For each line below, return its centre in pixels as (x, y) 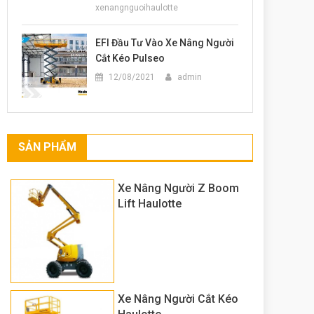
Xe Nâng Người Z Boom (178, 189)
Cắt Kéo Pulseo (130, 58)
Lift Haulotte (149, 204)
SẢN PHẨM (47, 147)
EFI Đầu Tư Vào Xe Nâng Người (165, 42)
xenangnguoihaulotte (137, 7)
